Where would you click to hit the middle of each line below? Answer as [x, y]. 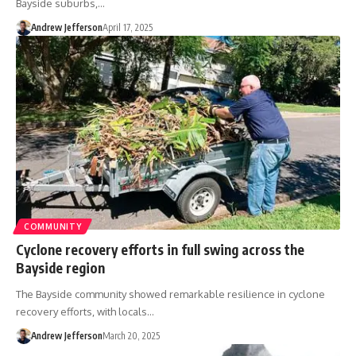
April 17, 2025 [127, 27]
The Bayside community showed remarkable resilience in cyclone [170, 294]
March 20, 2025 [131, 336]
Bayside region [60, 268]
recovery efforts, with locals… [85, 312]
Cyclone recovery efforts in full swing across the [160, 250]
